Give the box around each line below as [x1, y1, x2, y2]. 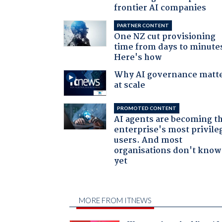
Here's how [114, 51, 163, 64]
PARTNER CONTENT [117, 22, 169, 28]
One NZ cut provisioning [114, 30, 216, 44]
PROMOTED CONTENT [117, 105, 177, 111]
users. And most [114, 134, 183, 148]
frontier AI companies [114, 1, 207, 15]
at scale [114, 78, 146, 92]
